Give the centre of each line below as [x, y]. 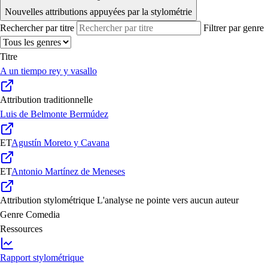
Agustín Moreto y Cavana [60, 143]
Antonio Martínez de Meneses [68, 172]
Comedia [43, 215]
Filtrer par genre [234, 28]
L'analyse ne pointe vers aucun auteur [168, 200]
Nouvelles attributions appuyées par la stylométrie [98, 12]
